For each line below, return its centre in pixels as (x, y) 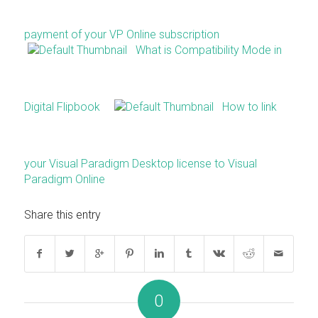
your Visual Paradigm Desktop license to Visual (140, 163)
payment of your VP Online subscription (121, 34)
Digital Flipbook (62, 106)
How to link (249, 106)
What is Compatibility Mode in (208, 50)
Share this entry (62, 214)
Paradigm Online (64, 179)
